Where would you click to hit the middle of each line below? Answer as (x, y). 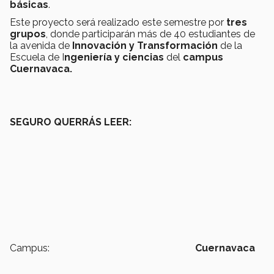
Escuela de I (37, 57)
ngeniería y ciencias (115, 57)
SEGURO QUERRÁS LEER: (71, 122)
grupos (28, 34)
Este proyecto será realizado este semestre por (118, 22)
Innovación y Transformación (146, 45)
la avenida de (41, 45)
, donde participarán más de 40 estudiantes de (150, 34)
